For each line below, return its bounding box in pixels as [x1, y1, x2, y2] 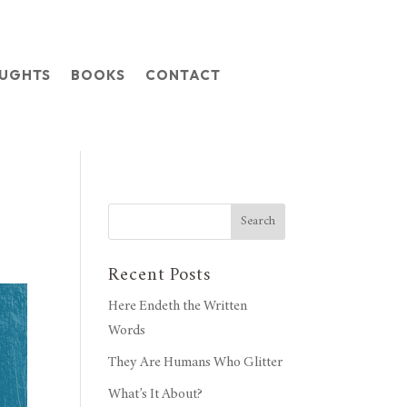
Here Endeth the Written [108, 298, 248, 313]
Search [240, 214, 275, 228]
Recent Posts [108, 265, 212, 285]
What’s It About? [108, 386, 203, 402]
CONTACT [145, 65, 222, 84]
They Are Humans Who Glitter [108, 354, 283, 370]
